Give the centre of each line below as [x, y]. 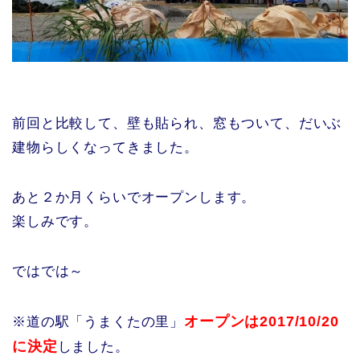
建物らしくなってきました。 [105, 147]
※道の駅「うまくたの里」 [98, 321]
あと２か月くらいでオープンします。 [134, 197]
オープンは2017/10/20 [262, 321]
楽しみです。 [55, 221]
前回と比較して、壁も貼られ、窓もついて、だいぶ [177, 123]
